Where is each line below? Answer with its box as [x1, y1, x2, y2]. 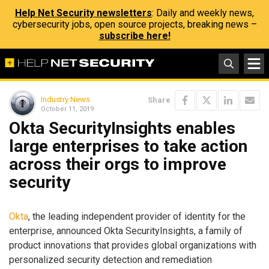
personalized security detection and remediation [9, 253, 212, 265]
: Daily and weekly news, [152, 7, 254, 19]
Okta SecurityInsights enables [9, 118, 235, 138]
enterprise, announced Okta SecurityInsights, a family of [9, 225, 243, 237]
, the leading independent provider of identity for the [28, 210, 246, 222]
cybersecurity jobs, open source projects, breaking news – [12, 19, 257, 30]
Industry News [41, 94, 90, 104]
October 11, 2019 [41, 104, 94, 113]
